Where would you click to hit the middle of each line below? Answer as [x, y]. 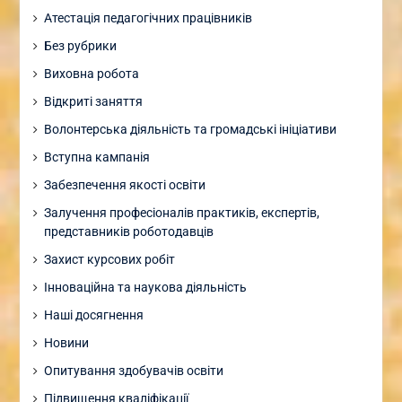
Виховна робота [91, 73]
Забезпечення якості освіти [124, 184]
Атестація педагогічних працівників [148, 17]
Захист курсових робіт [109, 259]
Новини [66, 342]
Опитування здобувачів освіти [133, 370]
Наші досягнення [93, 315]
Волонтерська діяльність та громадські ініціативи [190, 129]
